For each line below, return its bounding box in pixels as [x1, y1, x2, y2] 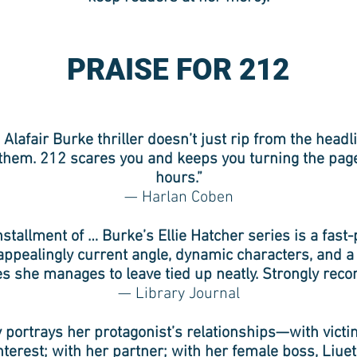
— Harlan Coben [124, 188, 233, 207]
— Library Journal [117, 284, 240, 304]
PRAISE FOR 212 [67, 53, 289, 87]
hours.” [155, 169, 202, 188]
